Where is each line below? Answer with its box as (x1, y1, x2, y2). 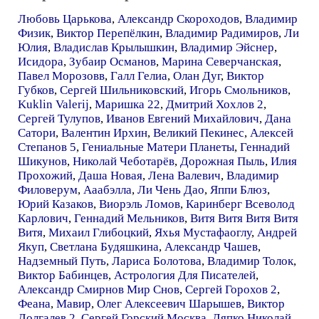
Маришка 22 (95, 98, 160, 111)
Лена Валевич (148, 169, 221, 182)
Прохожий (18, 169, 73, 182)
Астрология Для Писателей (114, 268, 256, 282)
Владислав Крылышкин (53, 41, 174, 54)
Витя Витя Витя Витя (190, 211, 298, 225)
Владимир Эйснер (180, 41, 274, 54)
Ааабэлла (83, 183, 132, 197)
